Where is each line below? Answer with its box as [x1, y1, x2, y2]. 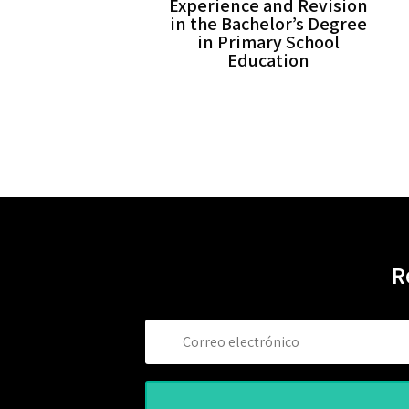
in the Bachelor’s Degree [169, 11, 367, 36]
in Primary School [196, 29, 340, 54]
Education [226, 47, 309, 72]
